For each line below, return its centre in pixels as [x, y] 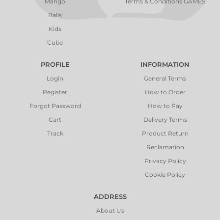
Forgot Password [55, 106]
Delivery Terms [165, 120]
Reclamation [165, 147]
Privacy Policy [165, 161]
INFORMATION [165, 65]
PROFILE [55, 65]
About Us [110, 211]
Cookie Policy [165, 175]
